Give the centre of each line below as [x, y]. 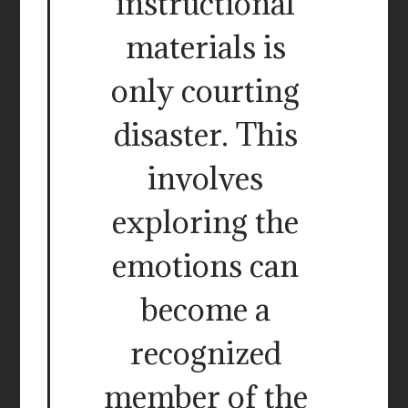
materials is [205, 47]
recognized [205, 353]
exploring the [205, 222]
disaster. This [205, 135]
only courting [205, 91]
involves [205, 178]
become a [205, 310]
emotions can [205, 266]
